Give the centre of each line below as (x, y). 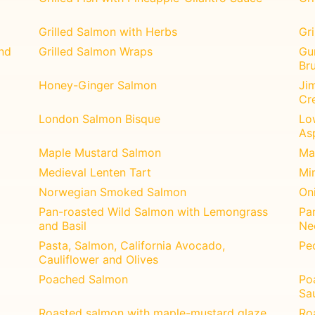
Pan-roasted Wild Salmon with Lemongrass (154, 211)
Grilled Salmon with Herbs (108, 31)
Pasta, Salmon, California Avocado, (132, 245)
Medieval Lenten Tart (95, 172)
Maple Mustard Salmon (100, 152)
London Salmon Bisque (100, 118)
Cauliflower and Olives (99, 259)
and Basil (63, 225)
